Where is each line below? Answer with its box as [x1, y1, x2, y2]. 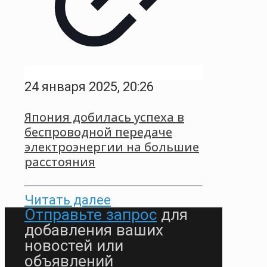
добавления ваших [24, 221, 163, 239]
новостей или [24, 236, 123, 254]
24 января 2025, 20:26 [24, 79, 154, 94]
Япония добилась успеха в [24, 109, 184, 126]
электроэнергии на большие [24, 139, 199, 156]
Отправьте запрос [24, 205, 157, 223]
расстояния [24, 154, 95, 170]
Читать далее [24, 192, 111, 207]
